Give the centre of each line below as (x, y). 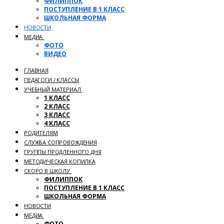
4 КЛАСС (57, 123)
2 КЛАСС (57, 106)
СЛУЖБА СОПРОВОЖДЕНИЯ (60, 142)
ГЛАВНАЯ (36, 70)
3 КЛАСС (57, 115)
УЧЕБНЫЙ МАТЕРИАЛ (52, 89)
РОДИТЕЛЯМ (41, 133)
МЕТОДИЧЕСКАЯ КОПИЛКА (60, 161)
